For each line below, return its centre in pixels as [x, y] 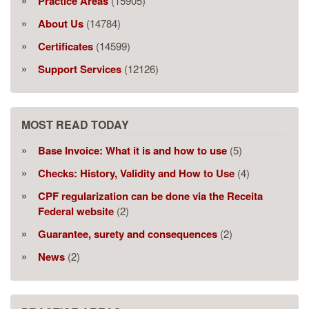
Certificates [66, 47]
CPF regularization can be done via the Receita [150, 196]
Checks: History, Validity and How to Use [136, 173]
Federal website [76, 211]
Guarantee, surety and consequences [128, 234]
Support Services [80, 69]
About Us [61, 24]
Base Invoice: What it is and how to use [132, 151]
